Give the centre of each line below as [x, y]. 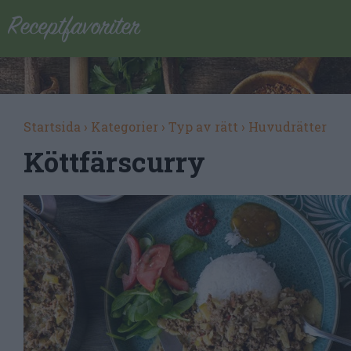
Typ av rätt [203, 127]
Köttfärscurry [114, 161]
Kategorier [125, 127]
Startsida [52, 127]
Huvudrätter [288, 127]
